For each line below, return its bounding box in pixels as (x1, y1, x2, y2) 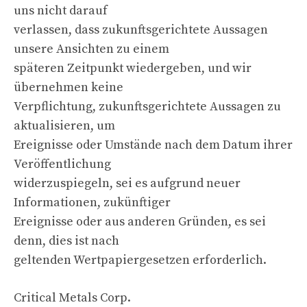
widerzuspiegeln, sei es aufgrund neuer (14, 175, 241, 191)
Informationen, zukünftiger (14, 194, 171, 210)
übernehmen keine (14, 79, 123, 95)
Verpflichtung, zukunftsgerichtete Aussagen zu (14, 98, 281, 114)
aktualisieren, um (14, 117, 115, 134)
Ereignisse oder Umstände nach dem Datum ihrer (14, 136, 293, 153)
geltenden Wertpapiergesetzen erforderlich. (14, 251, 267, 268)
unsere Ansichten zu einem (14, 40, 169, 57)
